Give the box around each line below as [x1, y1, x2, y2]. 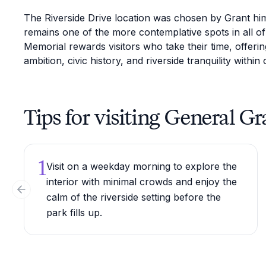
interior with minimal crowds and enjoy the [46, 176, 237, 188]
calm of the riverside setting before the [46, 191, 221, 203]
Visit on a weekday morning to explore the [46, 160, 237, 172]
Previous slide [20, 189, 80, 199]
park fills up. [46, 207, 102, 218]
